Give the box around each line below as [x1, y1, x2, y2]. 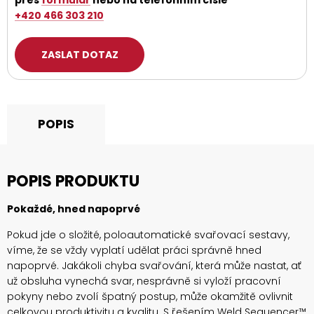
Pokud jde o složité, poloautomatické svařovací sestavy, [7, 228, 289, 243]
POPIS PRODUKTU [7, 170, 139, 193]
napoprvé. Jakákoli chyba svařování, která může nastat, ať [7, 259, 301, 273]
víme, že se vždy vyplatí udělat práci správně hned [7, 243, 261, 258]
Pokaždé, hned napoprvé [7, 202, 140, 217]
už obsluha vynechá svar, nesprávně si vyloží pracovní [7, 274, 281, 289]
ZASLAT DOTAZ [41, 48, 118, 62]
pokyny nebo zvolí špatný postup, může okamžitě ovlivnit [7, 289, 293, 304]
